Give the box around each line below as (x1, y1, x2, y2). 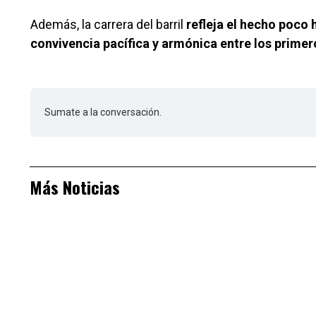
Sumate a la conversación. (44, 107, 162, 119)
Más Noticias (30, 174, 120, 200)
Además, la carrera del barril (30, 17, 186, 32)
